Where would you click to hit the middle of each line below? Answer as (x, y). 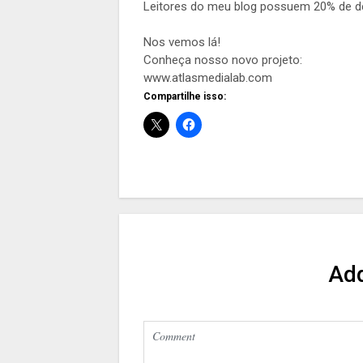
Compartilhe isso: (185, 96)
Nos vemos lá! (182, 42)
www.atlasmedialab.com (208, 78)
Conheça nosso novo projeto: (223, 60)
